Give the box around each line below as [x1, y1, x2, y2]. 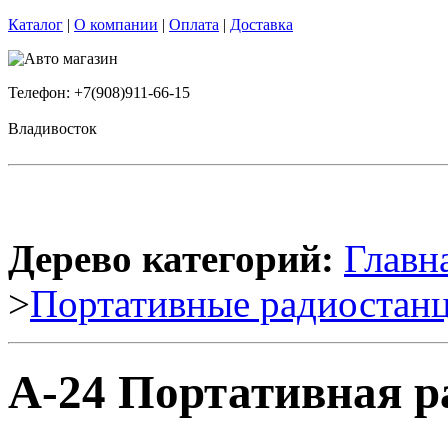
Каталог [8, 16, 63, 33]
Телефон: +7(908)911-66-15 [8, 84, 190, 101]
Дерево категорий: [8, 237, 334, 280]
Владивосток [8, 120, 97, 137]
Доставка [230, 16, 293, 33]
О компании [74, 16, 158, 33]
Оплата [169, 16, 219, 33]
